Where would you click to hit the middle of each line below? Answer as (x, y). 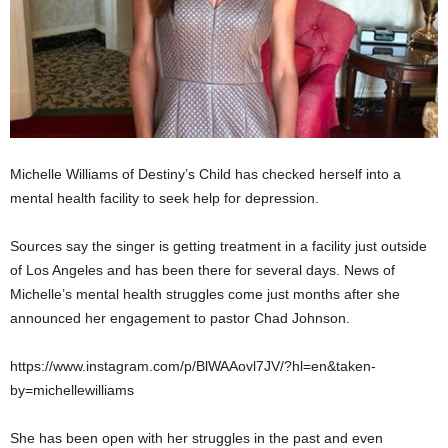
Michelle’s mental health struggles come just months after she (205, 294)
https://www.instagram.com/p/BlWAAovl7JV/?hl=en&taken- (193, 366)
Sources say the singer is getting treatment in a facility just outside (218, 246)
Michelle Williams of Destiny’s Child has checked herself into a (205, 174)
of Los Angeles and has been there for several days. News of (202, 270)
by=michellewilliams (72, 390)
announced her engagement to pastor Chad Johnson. (180, 318)
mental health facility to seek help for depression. (164, 198)
